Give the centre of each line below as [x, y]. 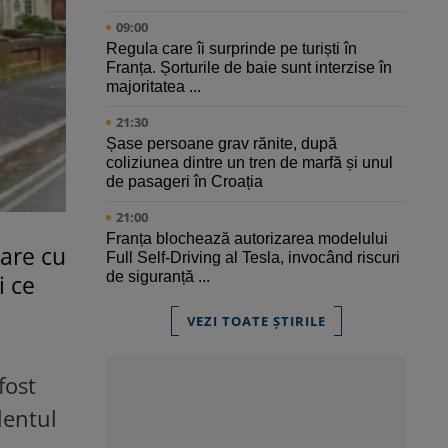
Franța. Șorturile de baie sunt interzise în [249, 68]
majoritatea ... [153, 87]
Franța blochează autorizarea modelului [247, 239]
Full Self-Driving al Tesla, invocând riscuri [253, 258]
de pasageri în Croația [184, 182]
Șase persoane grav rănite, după [221, 144]
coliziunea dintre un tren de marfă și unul [249, 163]
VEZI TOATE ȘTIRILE [256, 321]
